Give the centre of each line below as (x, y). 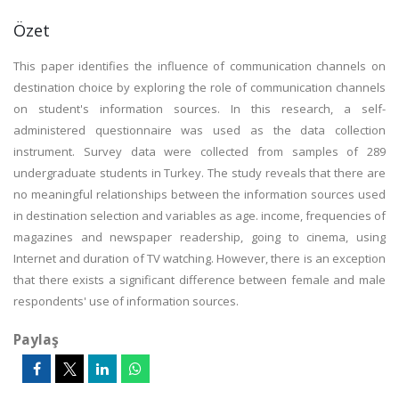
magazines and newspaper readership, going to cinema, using (199, 237)
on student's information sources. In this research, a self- (199, 109)
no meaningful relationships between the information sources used (199, 194)
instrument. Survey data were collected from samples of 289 (199, 151)
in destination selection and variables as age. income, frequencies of (199, 216)
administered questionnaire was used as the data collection (199, 130)
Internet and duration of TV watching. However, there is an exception (199, 258)
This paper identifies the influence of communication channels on (199, 66)
